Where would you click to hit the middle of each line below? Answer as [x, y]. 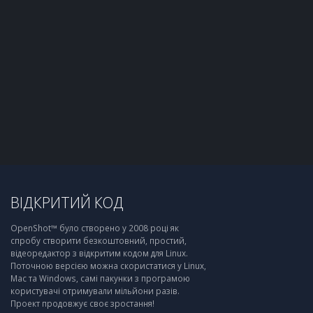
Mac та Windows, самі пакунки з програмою [100, 278]
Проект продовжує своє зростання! [82, 303]
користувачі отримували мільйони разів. [95, 291]
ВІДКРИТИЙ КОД [67, 202]
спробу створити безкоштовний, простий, [99, 240]
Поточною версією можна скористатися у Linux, [108, 265]
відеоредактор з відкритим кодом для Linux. [99, 253]
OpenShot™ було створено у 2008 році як [95, 228]
